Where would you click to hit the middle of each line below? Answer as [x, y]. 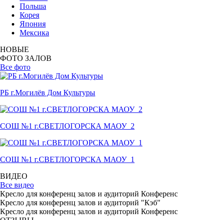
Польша [33, 6]
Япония [33, 24]
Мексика [34, 33]
